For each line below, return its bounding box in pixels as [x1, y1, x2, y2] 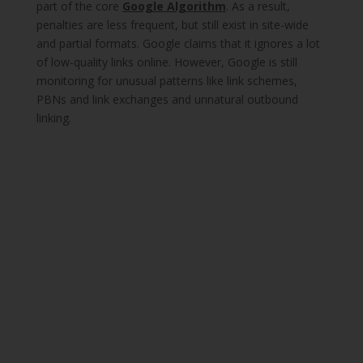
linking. [36, 110, 71, 126]
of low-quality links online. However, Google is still [36, 54, 297, 70]
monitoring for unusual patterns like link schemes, [36, 73, 297, 89]
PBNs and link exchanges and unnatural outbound [36, 92, 298, 108]
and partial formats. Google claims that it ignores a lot [36, 36, 320, 52]
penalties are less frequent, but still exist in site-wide [36, 17, 309, 33]
